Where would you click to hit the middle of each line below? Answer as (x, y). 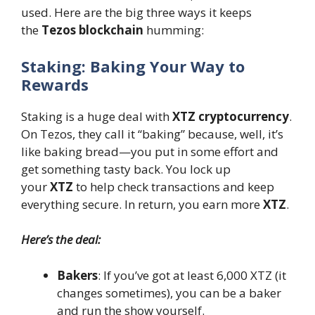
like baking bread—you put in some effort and (150, 151)
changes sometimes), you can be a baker (169, 292)
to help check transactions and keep (174, 186)
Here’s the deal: (61, 240)
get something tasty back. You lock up (126, 169)
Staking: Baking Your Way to (133, 66)
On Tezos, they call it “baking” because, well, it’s (152, 134)
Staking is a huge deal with (97, 116)
